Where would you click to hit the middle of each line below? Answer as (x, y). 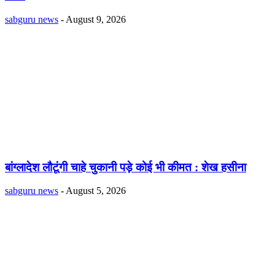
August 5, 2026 (96, 191)
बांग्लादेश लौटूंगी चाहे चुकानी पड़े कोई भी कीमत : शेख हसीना (126, 167)
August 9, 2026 (96, 19)
